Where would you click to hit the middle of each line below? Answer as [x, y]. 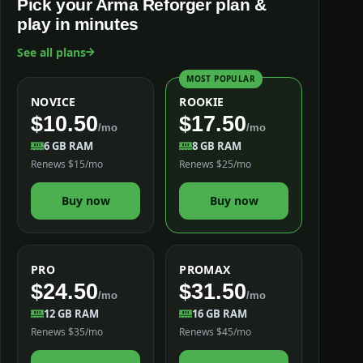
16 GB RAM [220, 313]
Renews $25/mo [216, 164]
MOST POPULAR [221, 78]
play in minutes [78, 24]
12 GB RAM [71, 313]
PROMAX [205, 269]
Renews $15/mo [67, 164]
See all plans [51, 52]
